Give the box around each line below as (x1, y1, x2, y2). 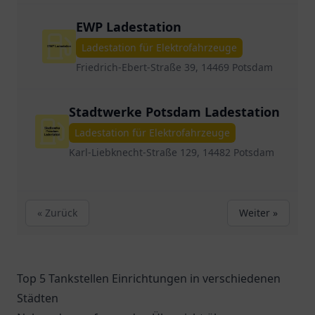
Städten (17, 290, 58, 306)
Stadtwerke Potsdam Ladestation (69, 103, 280, 120)
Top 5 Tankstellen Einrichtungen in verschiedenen (17, 271, 281, 286)
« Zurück (37, 206, 77, 219)
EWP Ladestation (76, 18, 181, 35)
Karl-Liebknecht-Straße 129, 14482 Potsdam (69, 146, 274, 159)
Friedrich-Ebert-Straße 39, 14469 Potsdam (76, 60, 273, 74)
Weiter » (239, 206, 278, 219)
